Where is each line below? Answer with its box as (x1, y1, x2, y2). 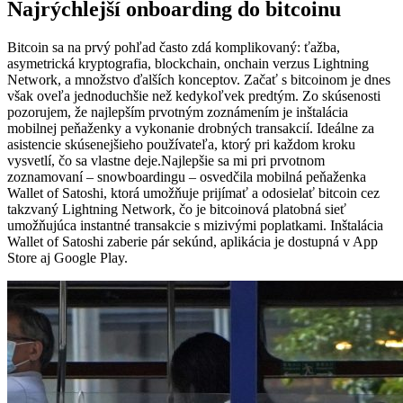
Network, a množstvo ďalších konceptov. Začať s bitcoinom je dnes (7, 72, 390, 88)
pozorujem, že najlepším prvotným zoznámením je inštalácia (7, 104, 348, 121)
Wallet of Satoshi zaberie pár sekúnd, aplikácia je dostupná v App (7, 234, 378, 250)
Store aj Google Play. (7, 250, 128, 266)
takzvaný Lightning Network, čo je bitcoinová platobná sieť (7, 201, 346, 218)
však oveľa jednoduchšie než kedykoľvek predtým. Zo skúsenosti (7, 88, 381, 104)
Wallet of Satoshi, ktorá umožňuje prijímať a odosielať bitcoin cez (7, 185, 380, 201)
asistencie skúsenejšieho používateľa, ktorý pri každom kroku (7, 137, 355, 153)
